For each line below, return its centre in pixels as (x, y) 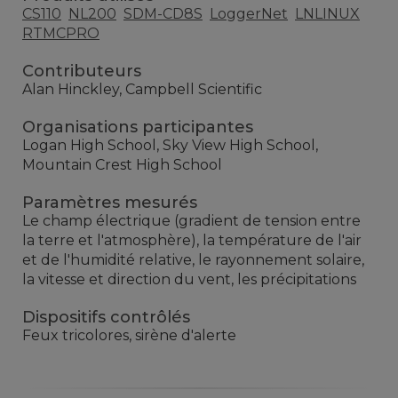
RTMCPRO (61, 33)
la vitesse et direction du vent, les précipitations (189, 279)
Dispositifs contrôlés (106, 317)
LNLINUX (327, 13)
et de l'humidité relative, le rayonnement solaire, (193, 259)
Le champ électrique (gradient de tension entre (191, 220)
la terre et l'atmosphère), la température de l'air (192, 240)
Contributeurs (82, 71)
